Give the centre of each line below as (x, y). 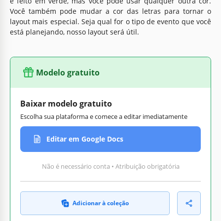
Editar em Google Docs (85, 139)
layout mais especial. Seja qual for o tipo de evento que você (110, 21)
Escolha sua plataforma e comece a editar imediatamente (104, 116)
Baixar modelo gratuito (66, 103)
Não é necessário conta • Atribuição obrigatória (110, 166)
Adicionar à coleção (101, 203)
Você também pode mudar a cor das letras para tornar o (110, 11)
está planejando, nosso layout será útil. (74, 32)
